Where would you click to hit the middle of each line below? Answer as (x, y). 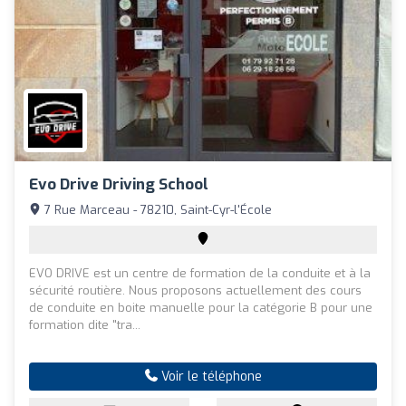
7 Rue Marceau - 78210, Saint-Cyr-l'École (156, 209)
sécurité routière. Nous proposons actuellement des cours (195, 290)
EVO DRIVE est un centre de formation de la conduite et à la (200, 273)
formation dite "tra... (85, 324)
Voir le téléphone (209, 376)
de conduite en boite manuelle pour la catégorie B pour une (201, 307)
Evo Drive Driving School (119, 184)
